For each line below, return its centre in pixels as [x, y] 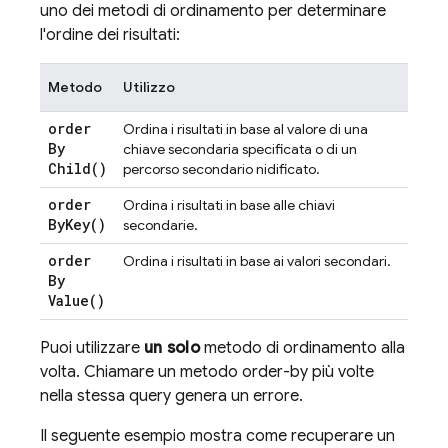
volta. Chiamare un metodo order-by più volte [207, 372]
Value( [72, 300]
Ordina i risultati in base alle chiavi [229, 205]
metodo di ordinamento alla [302, 348]
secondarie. [160, 225]
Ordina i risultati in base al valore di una [245, 129]
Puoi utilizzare [92, 348]
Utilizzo [149, 87]
